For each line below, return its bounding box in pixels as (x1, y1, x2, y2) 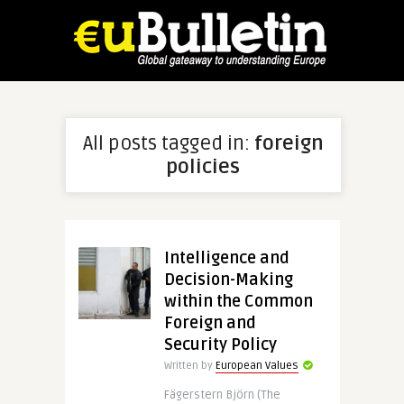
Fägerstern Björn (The (163, 388, 280, 402)
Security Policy (163, 335, 277, 354)
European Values (215, 359, 298, 372)
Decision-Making (163, 270, 293, 289)
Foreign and (163, 313, 256, 333)
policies (166, 155, 240, 179)
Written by (163, 359, 216, 372)
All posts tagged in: (82, 132, 254, 155)
